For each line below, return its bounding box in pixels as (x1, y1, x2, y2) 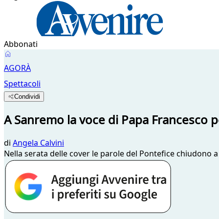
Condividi (14, 93, 41, 100)
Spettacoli (4, 78, 41, 89)
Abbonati (4, 39, 38, 49)
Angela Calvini (13, 137, 64, 148)
